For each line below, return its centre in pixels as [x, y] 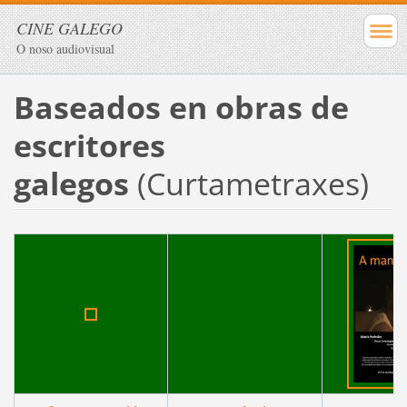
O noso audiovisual [65, 49]
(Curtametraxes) [253, 183]
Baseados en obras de [181, 107]
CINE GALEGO [69, 28]
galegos [75, 183]
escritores [89, 145]
